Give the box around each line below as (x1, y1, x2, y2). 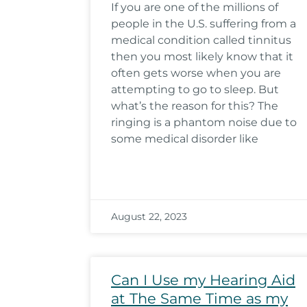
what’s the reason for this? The (111, 99, 278, 112)
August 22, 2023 (111, 210, 187, 223)
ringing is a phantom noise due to (111, 116, 297, 129)
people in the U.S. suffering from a (111, 17, 296, 30)
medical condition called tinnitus (111, 34, 291, 47)
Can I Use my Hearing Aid (111, 271, 295, 288)
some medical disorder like (111, 132, 258, 145)
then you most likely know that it (111, 50, 293, 63)
